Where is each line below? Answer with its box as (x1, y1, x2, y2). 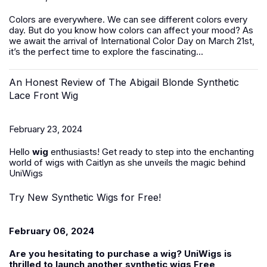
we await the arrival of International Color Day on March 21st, (9, 35, 254, 46)
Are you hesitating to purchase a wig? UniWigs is (9, 248, 232, 259)
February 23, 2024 (9, 123, 82, 135)
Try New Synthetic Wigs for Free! (9, 191, 161, 203)
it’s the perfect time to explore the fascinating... (9, 46, 203, 57)
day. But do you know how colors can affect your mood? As (9, 24, 253, 36)
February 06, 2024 (9, 225, 94, 237)
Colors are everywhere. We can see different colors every (9, 14, 247, 25)
